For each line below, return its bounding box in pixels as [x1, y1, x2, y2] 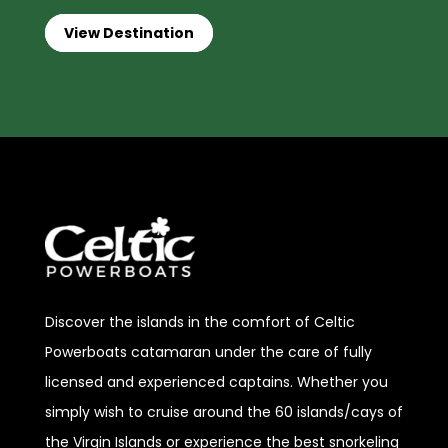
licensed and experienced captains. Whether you [44, 372, 388, 393]
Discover [44, 312, 105, 333]
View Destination [63, 23, 194, 44]
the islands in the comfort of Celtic [104, 312, 355, 333]
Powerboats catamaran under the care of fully [44, 342, 372, 363]
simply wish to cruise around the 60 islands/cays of [44, 402, 403, 423]
